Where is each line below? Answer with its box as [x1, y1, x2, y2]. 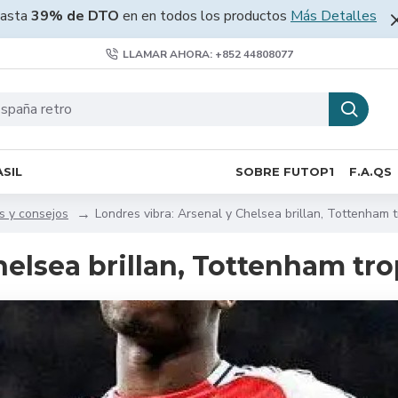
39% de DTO [31, 6, 119, 26]
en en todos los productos [119, 6, 291, 26]
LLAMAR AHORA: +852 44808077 [122, 46, 293, 61]
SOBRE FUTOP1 [235, 163, 334, 179]
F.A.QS [349, 163, 392, 179]
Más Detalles [291, 6, 377, 26]
